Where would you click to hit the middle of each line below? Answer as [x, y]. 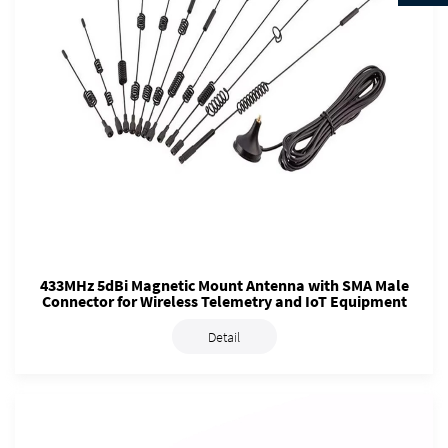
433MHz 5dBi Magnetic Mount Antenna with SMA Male [224, 285]
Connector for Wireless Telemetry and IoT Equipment [224, 301]
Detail [224, 336]
